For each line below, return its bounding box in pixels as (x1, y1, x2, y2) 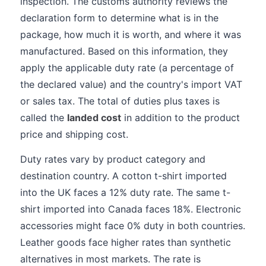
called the (20, 112, 67, 123)
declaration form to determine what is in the (20, 12, 218, 24)
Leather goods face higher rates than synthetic (20, 236, 231, 248)
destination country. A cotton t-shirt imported (20, 170, 227, 182)
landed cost (67, 112, 121, 123)
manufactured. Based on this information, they (20, 45, 228, 57)
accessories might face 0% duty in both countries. (20, 220, 245, 232)
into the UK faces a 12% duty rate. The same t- (20, 186, 230, 198)
